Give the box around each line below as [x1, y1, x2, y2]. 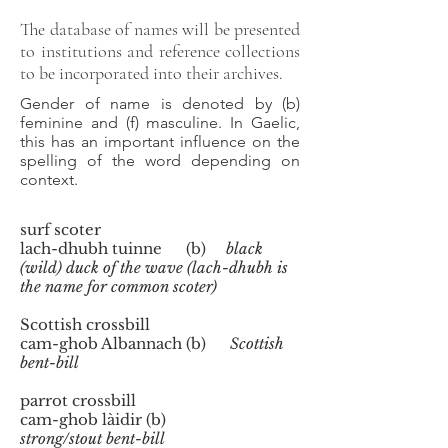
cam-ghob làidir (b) [20, 410, 226, 429]
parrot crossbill [20, 391, 204, 410]
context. [20, 170, 82, 189]
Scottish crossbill [20, 315, 162, 334]
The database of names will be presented [20, 18, 300, 40]
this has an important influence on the [20, 132, 300, 151]
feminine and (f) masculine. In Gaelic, [20, 113, 300, 132]
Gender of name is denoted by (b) [20, 94, 300, 113]
